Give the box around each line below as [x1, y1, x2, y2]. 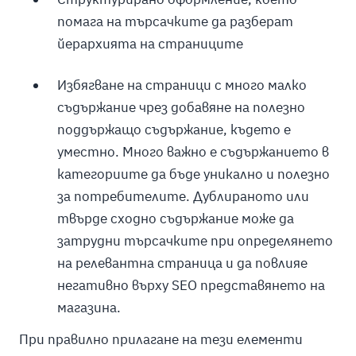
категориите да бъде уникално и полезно [56, 165, 330, 184]
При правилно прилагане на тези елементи [18, 331, 303, 349]
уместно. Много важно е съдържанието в [56, 143, 329, 161]
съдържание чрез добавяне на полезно [56, 99, 305, 117]
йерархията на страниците [56, 35, 243, 53]
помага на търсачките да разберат [56, 13, 293, 31]
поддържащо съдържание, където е [56, 121, 291, 139]
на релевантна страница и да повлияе [56, 254, 308, 273]
